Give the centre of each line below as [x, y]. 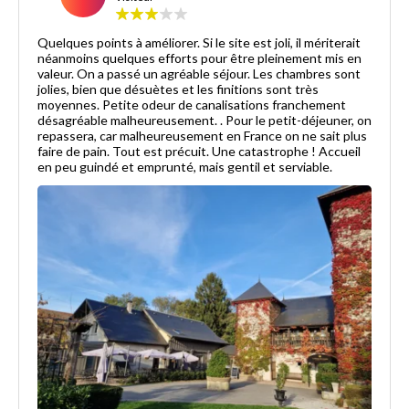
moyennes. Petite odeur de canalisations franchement [192, 104]
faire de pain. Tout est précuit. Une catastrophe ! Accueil [199, 151]
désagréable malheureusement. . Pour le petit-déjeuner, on [131, 120]
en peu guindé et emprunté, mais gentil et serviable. [185, 166]
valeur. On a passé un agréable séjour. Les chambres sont [57, 73]
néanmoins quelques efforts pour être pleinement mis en [199, 58]
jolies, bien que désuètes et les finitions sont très [178, 89]
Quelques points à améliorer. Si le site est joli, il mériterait [199, 42]
